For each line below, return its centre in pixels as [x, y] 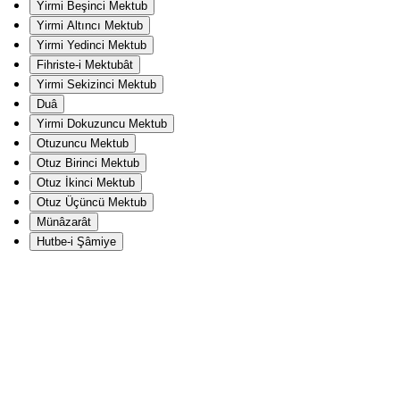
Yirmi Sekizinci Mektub [96, 84]
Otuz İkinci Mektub [86, 182]
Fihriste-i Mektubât [85, 64]
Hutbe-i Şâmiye [76, 241]
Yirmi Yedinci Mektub [92, 45]
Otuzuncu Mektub [83, 143]
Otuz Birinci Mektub [88, 162]
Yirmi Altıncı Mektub [90, 25]
